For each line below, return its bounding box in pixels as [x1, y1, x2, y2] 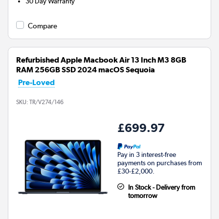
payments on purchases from [117, 158, 202, 167]
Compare [28, 21, 57, 30]
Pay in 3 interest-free [117, 150, 176, 158]
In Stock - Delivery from [128, 183, 195, 191]
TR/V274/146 [29, 98, 64, 106]
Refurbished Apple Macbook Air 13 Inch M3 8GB [16, 55, 186, 65]
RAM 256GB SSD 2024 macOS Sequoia [16, 65, 155, 74]
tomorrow [128, 191, 157, 199]
